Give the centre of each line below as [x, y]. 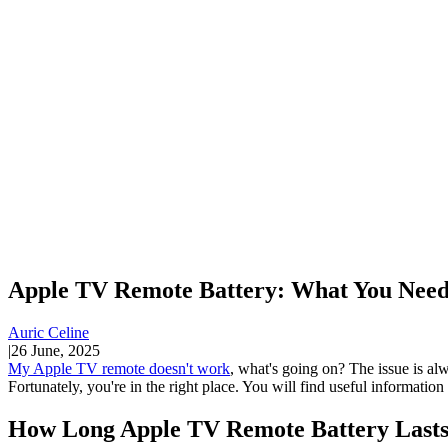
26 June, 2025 [55, 350]
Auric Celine [48, 332]
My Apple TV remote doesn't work [119, 368]
